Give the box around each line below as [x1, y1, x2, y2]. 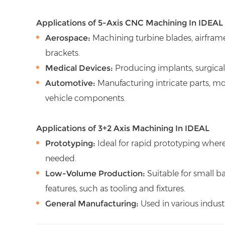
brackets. [45, 48, 80, 58]
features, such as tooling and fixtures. [45, 183, 185, 193]
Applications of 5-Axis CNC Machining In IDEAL [36, 18, 223, 28]
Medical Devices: [45, 63, 113, 73]
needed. [45, 153, 76, 163]
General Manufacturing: [45, 198, 139, 208]
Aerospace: [45, 33, 90, 43]
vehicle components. [45, 93, 126, 103]
